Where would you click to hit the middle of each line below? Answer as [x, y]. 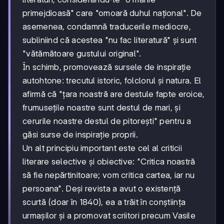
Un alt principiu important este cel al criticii [102, 148]
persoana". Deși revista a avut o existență [102, 189]
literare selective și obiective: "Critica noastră [109, 162]
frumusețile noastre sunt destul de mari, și [101, 108]
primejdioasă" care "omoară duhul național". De [112, 13]
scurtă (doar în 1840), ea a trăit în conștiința [104, 202]
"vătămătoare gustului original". [82, 54]
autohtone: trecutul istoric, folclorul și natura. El [112, 81]
